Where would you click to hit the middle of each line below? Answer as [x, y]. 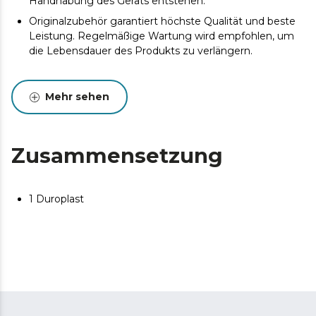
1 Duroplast [56, 199]
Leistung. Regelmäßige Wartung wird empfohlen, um [162, 36]
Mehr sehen [77, 97]
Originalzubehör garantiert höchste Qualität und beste [162, 21]
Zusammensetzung [117, 156]
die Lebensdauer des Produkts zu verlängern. [141, 51]
